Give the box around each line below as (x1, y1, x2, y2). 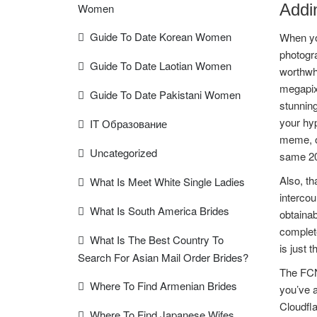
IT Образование (90, 116, 167, 131)
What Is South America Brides (90, 203, 229, 218)
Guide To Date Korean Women (90, 29, 231, 44)
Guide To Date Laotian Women (90, 58, 231, 73)
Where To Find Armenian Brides (90, 278, 237, 293)
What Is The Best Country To (90, 232, 224, 247)
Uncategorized (90, 145, 157, 160)
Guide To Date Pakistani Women (90, 87, 241, 102)
